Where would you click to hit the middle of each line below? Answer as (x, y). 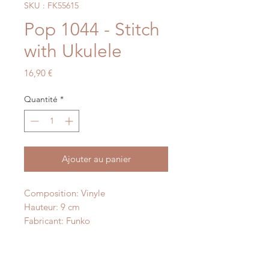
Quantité (41, 99)
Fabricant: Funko (57, 221)
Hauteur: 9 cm (52, 207)
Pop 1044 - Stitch (92, 30)
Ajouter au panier (96, 159)
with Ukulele (73, 51)
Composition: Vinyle (65, 193)
